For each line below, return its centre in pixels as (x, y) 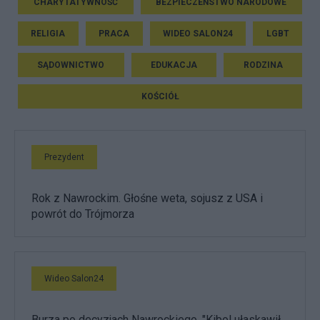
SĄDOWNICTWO (71, 65)
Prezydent (64, 157)
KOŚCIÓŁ (160, 96)
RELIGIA (48, 33)
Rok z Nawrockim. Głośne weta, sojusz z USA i (147, 198)
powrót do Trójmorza (83, 214)
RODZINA (263, 65)
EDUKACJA (174, 65)
